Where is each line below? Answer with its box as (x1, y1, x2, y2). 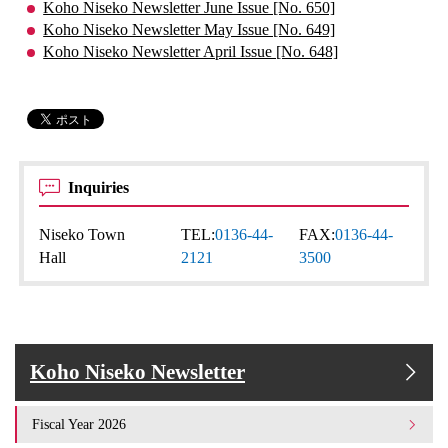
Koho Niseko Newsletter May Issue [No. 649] (43, 21, 336, 38)
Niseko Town (39, 226, 126, 243)
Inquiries (68, 179, 134, 196)
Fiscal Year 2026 (32, 416, 126, 432)
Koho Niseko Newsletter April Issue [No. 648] (43, 43, 339, 60)
